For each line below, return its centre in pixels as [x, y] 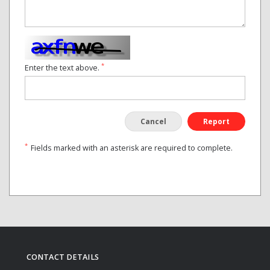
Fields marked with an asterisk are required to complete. [132, 148]
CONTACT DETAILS [63, 257]
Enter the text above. [63, 68]
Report [216, 121]
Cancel [153, 121]
